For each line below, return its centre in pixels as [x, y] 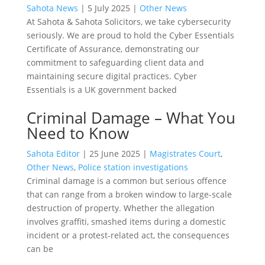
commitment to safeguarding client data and [115, 62]
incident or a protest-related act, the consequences [128, 235]
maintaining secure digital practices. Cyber [112, 76]
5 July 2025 [109, 8]
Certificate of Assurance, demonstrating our [113, 49]
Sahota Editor [53, 153]
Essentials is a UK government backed [101, 89]
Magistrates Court [185, 153]
